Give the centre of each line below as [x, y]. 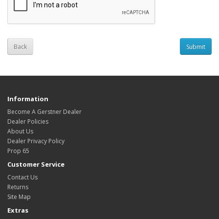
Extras [18, 210]
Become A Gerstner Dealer [44, 112]
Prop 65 [18, 151]
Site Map [19, 197]
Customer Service [36, 164]
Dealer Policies [28, 121]
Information [28, 99]
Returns [18, 187]
